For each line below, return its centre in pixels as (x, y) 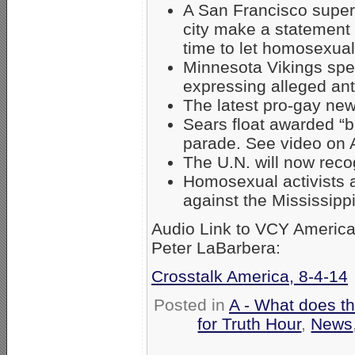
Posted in (191, 304)
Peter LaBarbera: (216, 247)
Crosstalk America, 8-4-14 (250, 276)
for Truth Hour (250, 323)
